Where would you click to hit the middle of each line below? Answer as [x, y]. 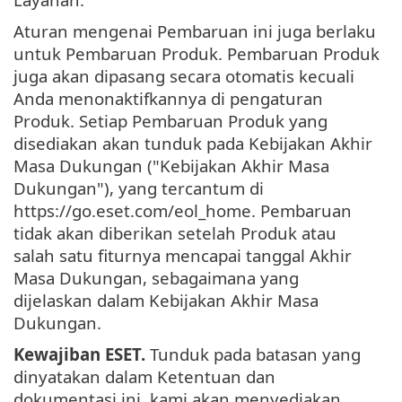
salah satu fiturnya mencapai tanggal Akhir [183, 256]
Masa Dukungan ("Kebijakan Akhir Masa [171, 166]
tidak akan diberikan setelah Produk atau [175, 233]
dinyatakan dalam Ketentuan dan [144, 377]
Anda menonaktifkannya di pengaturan [168, 99]
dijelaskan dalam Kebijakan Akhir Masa [166, 301]
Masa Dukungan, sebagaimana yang [156, 278]
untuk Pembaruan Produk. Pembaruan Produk [197, 54]
